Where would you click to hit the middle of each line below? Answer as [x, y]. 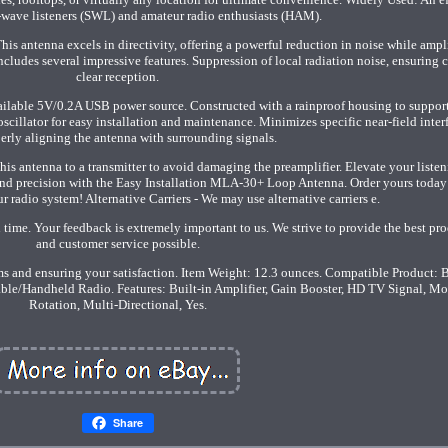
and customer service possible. [117, 243]
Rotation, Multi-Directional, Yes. [117, 304]
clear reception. [118, 76]
